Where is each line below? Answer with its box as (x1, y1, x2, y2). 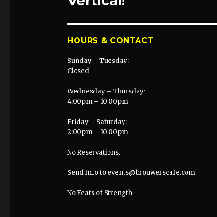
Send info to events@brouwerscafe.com (67, 169, 196, 177)
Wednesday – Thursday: (67, 87, 146, 95)
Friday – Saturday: (67, 118, 127, 126)
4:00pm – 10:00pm (67, 97, 129, 106)
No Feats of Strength (67, 189, 133, 197)
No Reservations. (67, 148, 121, 156)
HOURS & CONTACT (67, 36, 154, 45)
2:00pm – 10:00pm (67, 128, 129, 136)
